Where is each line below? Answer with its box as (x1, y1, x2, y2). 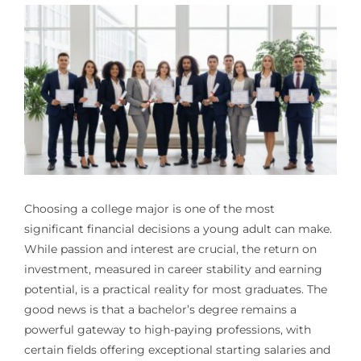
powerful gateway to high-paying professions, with (23, 322, 311, 337)
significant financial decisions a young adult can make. (23, 221, 332, 236)
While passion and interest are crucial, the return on (23, 241, 317, 256)
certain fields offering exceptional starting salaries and (23, 342, 330, 357)
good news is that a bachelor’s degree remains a (23, 301, 297, 317)
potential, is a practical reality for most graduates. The (23, 281, 327, 297)
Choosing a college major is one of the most (23, 201, 275, 216)
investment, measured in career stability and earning (23, 261, 322, 276)
